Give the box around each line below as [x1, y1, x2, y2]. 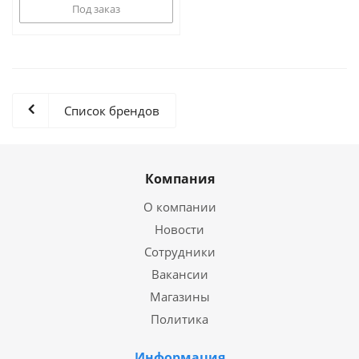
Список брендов [64, 103, 159, 119]
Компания [144, 170, 215, 188]
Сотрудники [143, 244, 216, 260]
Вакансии [151, 266, 208, 282]
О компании [143, 199, 216, 215]
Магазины [149, 288, 210, 305]
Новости [155, 221, 204, 237]
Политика [151, 311, 208, 327]
